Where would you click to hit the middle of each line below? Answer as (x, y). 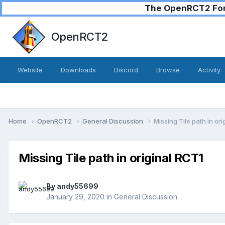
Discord (126, 70)
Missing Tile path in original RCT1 (111, 158)
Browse (168, 70)
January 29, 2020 (75, 197)
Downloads (78, 70)
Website (30, 70)
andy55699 (78, 186)
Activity (209, 70)
